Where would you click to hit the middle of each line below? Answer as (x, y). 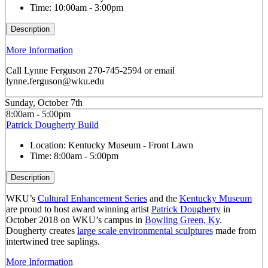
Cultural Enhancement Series (92, 199)
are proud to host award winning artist (78, 209)
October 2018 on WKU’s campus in (75, 220)
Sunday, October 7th (44, 102)
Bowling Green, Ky (182, 220)
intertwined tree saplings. (53, 242)
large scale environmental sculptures (145, 231)
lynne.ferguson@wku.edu (55, 81)
